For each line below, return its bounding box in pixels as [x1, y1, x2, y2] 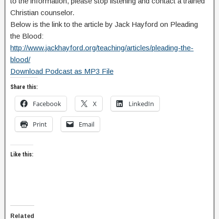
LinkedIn [129, 99, 154, 108]
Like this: [10, 151, 33, 158]
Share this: [10, 84, 38, 90]
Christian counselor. [10, 8, 74, 17]
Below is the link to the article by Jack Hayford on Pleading [10, 20, 198, 28]
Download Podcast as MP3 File [10, 67, 113, 75]
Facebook [33, 99, 61, 108]
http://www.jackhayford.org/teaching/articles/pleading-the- [10, 44, 194, 52]
